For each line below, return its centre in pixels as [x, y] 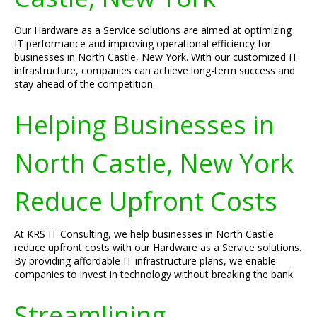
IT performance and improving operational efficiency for [143, 44]
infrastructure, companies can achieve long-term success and [155, 70]
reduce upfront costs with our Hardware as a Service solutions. [158, 247]
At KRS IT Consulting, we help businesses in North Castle [144, 234]
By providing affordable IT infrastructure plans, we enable [145, 261]
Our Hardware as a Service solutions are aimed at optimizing [153, 30]
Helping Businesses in [144, 125]
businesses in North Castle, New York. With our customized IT [156, 57]
